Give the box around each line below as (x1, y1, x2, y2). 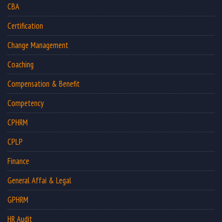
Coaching (7, 58, 34, 70)
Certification (7, 20, 43, 31)
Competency (7, 97, 44, 109)
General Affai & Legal (7, 174, 71, 186)
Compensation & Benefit (7, 78, 80, 89)
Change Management (7, 39, 68, 51)
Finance (7, 155, 29, 166)
